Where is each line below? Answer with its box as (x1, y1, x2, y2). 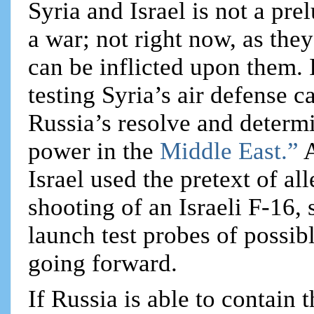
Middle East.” (160, 137, 304, 165)
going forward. (28, 249, 178, 277)
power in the (28, 137, 161, 165)
